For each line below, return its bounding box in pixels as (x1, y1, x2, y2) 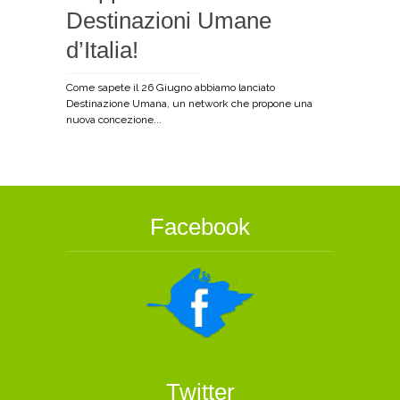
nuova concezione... (66, 113, 162, 126)
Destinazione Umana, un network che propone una (66, 97, 312, 110)
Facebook (150, 213, 250, 240)
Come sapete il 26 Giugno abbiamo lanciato (66, 81, 275, 94)
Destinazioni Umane (66, 7, 271, 34)
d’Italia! (66, 37, 138, 63)
